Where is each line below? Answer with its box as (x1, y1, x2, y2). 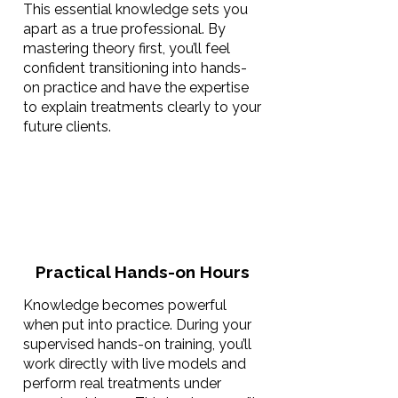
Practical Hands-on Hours (35, 262, 250, 282)
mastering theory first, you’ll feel (23, 40, 230, 57)
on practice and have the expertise (23, 79, 249, 96)
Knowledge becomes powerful (23, 297, 227, 314)
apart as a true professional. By (23, 20, 226, 37)
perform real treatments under (23, 375, 221, 392)
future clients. (23, 118, 111, 135)
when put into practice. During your (23, 316, 251, 333)
